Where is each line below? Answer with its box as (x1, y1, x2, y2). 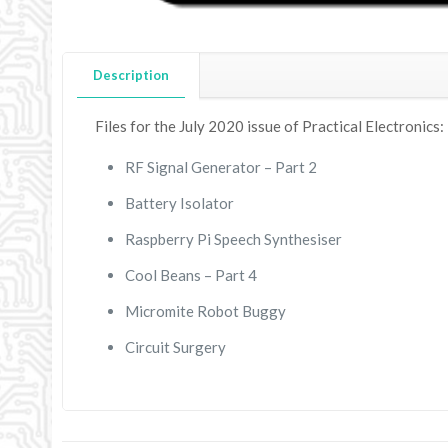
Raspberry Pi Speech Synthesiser (124, 230, 342, 248)
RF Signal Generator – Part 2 (124, 158, 317, 176)
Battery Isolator (124, 194, 234, 212)
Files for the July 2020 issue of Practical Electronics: (94, 117, 444, 135)
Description (93, 67, 169, 83)
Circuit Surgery (124, 338, 226, 356)
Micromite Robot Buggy (124, 302, 286, 320)
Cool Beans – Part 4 (124, 266, 257, 284)
